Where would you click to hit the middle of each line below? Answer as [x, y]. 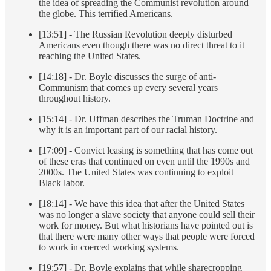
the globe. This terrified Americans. [106, 14]
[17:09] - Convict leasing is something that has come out [146, 151]
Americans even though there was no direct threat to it [142, 45]
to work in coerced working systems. [109, 247]
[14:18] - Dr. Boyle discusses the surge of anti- [127, 77]
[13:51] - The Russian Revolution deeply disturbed [135, 34]
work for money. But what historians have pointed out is [146, 226]
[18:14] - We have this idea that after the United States [142, 204]
